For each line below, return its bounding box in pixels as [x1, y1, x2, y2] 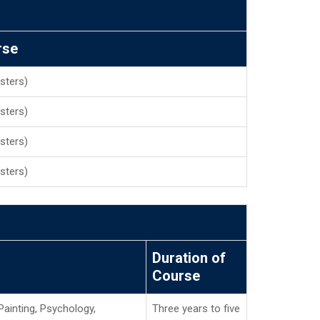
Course [152, 267, 200, 284]
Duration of [152, 249, 226, 266]
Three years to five [152, 302, 240, 315]
